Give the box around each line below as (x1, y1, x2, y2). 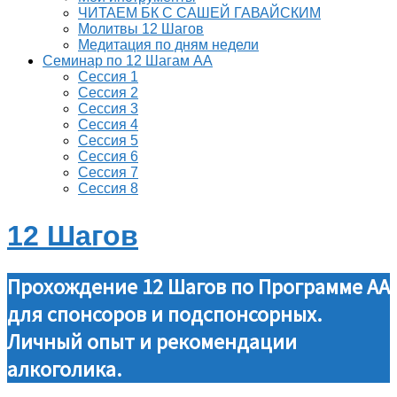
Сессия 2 (78, 85, 138, 100)
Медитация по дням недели (78, 37, 259, 52)
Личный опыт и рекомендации (7, 327, 297, 355)
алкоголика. (7, 354, 121, 383)
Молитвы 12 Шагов (78, 21, 204, 36)
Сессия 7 (78, 165, 138, 180)
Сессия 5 (78, 133, 138, 148)
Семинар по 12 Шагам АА (43, 53, 213, 68)
